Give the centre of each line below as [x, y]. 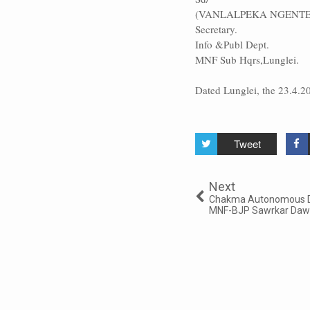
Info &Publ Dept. [232, 44]
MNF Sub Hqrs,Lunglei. [247, 59]
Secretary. [216, 29]
